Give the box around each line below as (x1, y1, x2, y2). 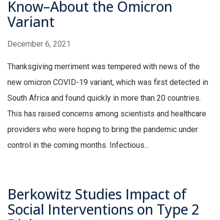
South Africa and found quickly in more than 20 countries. (7, 93, 201, 103)
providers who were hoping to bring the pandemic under (7, 125, 198, 135)
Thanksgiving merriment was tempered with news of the (7, 62, 200, 72)
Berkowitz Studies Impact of (7, 185, 187, 204)
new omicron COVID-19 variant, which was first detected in (7, 78, 208, 87)
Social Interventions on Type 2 (7, 200, 199, 219)
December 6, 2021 (7, 39, 71, 49)
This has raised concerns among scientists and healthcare (7, 109, 206, 119)
